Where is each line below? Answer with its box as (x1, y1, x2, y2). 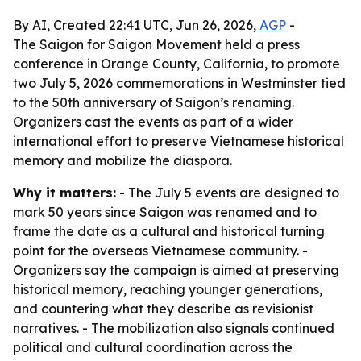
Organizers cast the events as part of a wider (13, 114, 293, 130)
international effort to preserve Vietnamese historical (13, 133, 344, 149)
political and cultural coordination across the (13, 339, 293, 355)
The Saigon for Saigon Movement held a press (13, 36, 300, 52)
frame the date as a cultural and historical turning (13, 223, 325, 239)
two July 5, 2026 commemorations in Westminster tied (13, 75, 346, 91)
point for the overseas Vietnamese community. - (13, 243, 308, 259)
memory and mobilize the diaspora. (13, 152, 232, 168)
